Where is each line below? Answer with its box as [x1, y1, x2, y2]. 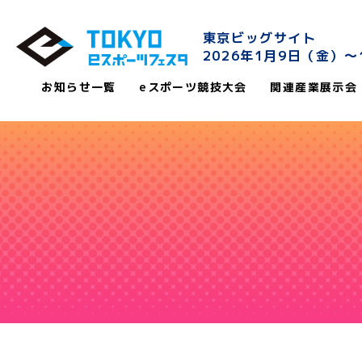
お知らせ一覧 [41, 79, 116, 95]
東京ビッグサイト [202, 29, 317, 47]
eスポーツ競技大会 [139, 79, 247, 95]
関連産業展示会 [270, 79, 358, 95]
